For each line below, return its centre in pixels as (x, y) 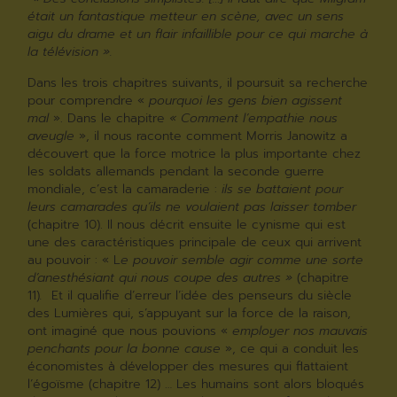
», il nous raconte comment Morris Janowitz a (211, 136)
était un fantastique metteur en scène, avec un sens (186, 17)
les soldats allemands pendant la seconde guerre (176, 171)
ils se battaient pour (283, 189)
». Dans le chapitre (112, 118)
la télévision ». (70, 52)
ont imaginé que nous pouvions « (130, 331)
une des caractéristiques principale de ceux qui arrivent (195, 242)
